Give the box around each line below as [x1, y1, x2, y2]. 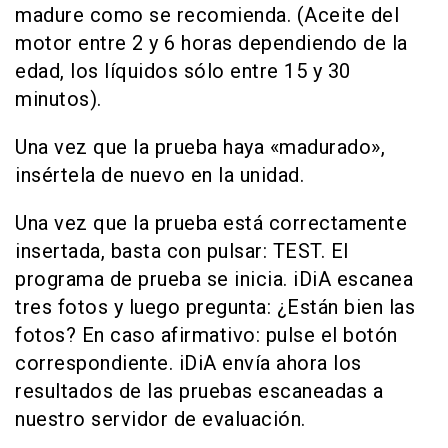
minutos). [15, 87, 102, 111]
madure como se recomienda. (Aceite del [15, 3, 399, 27]
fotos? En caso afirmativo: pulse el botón [15, 323, 398, 347]
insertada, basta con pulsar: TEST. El [15, 239, 349, 263]
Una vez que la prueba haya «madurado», [15, 135, 385, 159]
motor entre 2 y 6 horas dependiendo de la [15, 31, 408, 55]
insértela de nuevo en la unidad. [15, 163, 304, 187]
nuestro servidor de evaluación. [15, 407, 306, 431]
